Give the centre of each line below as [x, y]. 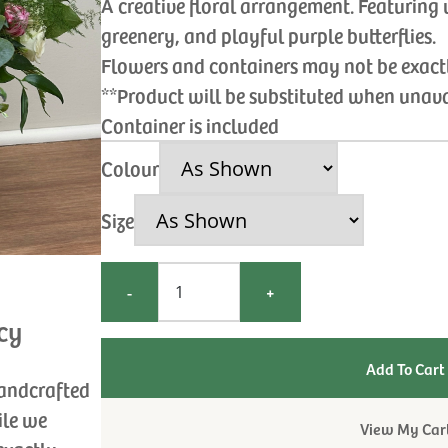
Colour [130, 168]
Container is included [190, 125]
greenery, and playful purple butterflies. [269, 35]
